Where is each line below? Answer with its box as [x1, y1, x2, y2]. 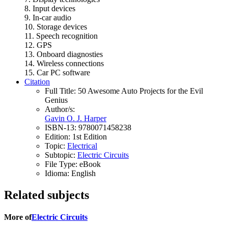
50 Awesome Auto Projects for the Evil [78, 86, 203, 95]
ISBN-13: [45, 123, 78, 132]
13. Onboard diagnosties [24, 49, 103, 59]
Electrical [67, 141, 97, 150]
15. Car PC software [24, 68, 90, 77]
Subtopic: [45, 150, 77, 159]
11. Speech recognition [24, 31, 98, 40]
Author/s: [45, 104, 75, 113]
